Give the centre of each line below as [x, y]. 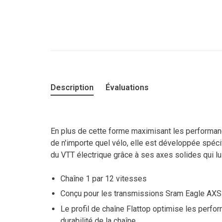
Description [72, 87]
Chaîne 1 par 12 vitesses [104, 179]
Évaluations [127, 87]
